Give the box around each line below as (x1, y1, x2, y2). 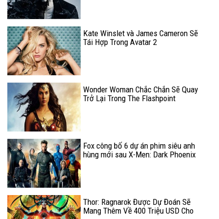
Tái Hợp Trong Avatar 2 (83, 37, 157, 47)
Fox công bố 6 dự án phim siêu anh (83, 140, 195, 151)
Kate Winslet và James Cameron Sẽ (83, 28, 198, 38)
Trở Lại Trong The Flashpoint (83, 93, 175, 103)
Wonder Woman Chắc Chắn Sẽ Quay (83, 84, 198, 94)
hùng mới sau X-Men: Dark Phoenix (83, 149, 196, 159)
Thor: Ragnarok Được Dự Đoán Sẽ (83, 197, 191, 207)
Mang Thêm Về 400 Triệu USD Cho (83, 205, 194, 216)
